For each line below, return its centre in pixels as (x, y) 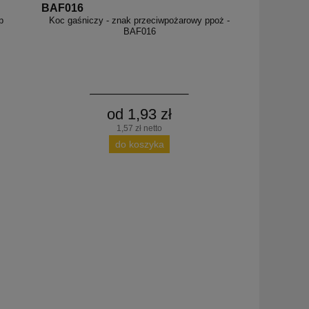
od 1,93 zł (139, 114)
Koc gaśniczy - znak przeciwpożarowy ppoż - (139, 21)
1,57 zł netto (139, 128)
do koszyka (139, 144)
